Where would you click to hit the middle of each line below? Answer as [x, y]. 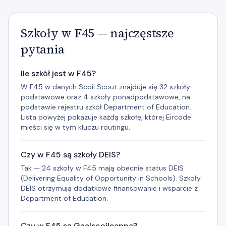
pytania [43, 49]
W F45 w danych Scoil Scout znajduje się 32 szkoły [105, 87]
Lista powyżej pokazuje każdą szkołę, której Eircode [106, 117]
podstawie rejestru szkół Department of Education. [106, 107]
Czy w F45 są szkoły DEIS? [70, 155]
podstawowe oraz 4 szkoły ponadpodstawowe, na [105, 97]
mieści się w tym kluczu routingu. [75, 127]
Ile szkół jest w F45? [58, 73]
